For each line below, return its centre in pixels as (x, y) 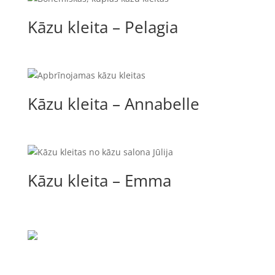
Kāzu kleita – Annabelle (113, 104)
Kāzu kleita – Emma (99, 181)
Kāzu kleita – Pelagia (103, 27)
